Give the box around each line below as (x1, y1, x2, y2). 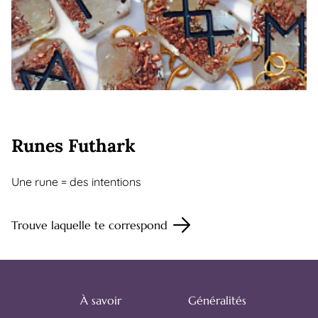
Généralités (188, 293, 246, 307)
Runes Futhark (11, 133, 136, 157)
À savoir (80, 293, 121, 307)
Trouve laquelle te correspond (11, 217, 168, 232)
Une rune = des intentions (11, 174, 141, 189)
